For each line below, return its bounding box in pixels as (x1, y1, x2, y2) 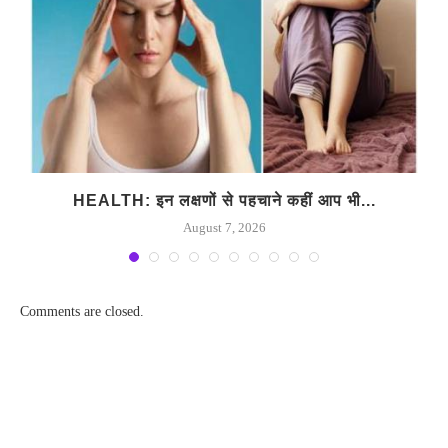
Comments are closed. (20, 303, 144, 319)
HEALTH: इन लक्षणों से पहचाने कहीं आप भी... (72, 191, 376, 209)
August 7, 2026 (182, 219, 266, 235)
